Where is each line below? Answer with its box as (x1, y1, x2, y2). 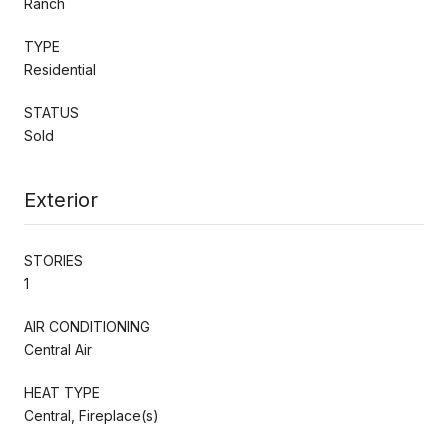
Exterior (24, 187, 98, 212)
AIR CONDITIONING (24, 317, 150, 335)
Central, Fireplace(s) (24, 406, 159, 424)
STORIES (24, 251, 83, 269)
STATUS (24, 103, 79, 121)
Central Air (24, 340, 92, 358)
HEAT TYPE (24, 383, 100, 401)
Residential (24, 60, 96, 78)
